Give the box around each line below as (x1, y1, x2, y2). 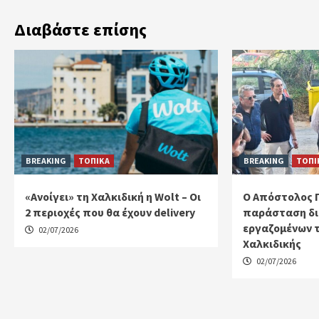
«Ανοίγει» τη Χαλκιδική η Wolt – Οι (25, 189, 201, 204)
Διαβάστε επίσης (14, 18, 147, 41)
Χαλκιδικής (242, 236, 301, 251)
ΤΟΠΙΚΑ (78, 155, 110, 166)
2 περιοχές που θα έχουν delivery (25, 204, 195, 219)
